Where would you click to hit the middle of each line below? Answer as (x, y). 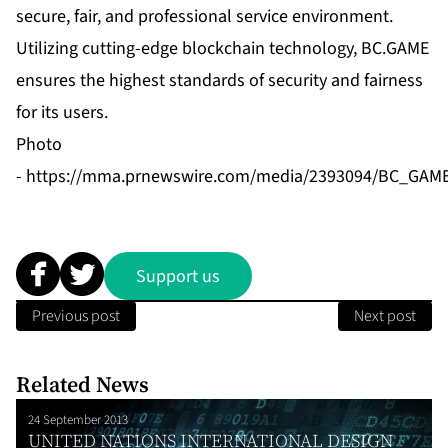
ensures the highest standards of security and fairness (219, 81)
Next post (385, 316)
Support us (178, 276)
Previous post (76, 316)
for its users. (62, 113)
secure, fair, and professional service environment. (204, 17)
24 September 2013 (78, 420)
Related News (82, 384)
